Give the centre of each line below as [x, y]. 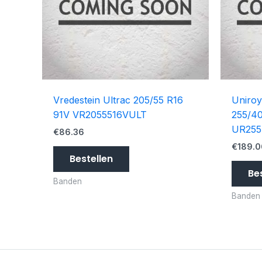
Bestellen [92, 159]
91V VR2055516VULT [100, 115]
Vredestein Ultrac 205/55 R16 [118, 100]
